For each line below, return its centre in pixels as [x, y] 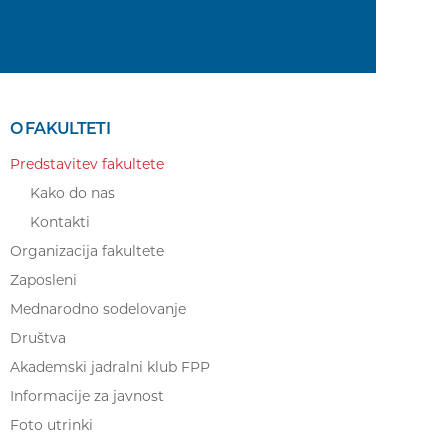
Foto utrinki [51, 425]
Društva [38, 338]
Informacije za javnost [87, 396]
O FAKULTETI [60, 128]
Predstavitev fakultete [87, 164]
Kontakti [60, 222]
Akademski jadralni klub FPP [110, 367]
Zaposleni [43, 280]
